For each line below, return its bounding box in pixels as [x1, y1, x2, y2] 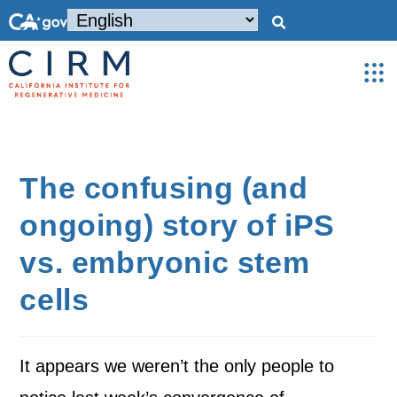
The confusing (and [19, 171, 308, 205]
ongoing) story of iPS [19, 208, 336, 242]
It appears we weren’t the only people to [19, 356, 335, 376]
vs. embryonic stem [19, 245, 310, 279]
